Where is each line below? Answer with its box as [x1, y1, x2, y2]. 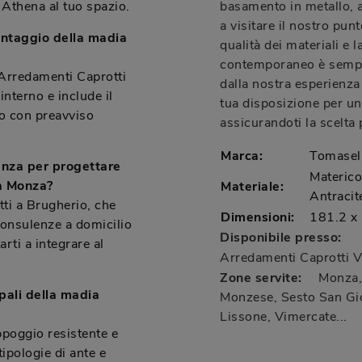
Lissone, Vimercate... [220, 308, 347, 326]
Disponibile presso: [220, 229, 342, 246]
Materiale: [221, 178, 284, 196]
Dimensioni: [221, 208, 295, 226]
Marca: [221, 147, 263, 165]
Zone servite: [220, 269, 302, 287]
